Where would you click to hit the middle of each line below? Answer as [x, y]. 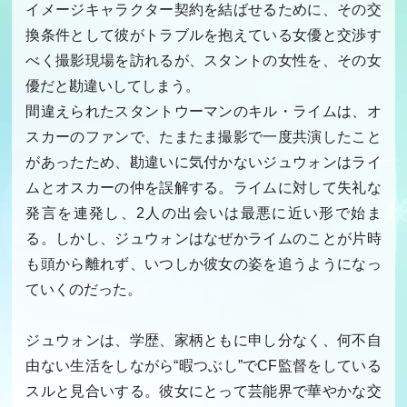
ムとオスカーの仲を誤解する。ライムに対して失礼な [203, 186]
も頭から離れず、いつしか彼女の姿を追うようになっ [203, 262]
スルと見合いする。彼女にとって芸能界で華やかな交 [203, 389]
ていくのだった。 [84, 288]
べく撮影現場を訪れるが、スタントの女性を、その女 [203, 59]
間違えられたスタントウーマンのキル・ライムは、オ [203, 109]
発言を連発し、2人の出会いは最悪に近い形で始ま [203, 211]
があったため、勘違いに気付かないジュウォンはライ [203, 160]
